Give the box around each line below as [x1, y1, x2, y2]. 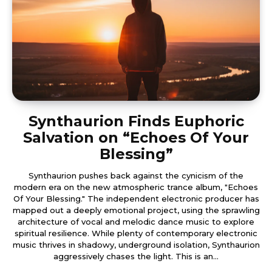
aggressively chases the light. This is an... [53, 251, 219, 261]
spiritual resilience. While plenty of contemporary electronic [15, 228, 257, 238]
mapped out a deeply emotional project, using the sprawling [12, 205, 260, 215]
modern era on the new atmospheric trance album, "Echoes [14, 182, 258, 192]
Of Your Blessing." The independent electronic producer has [13, 193, 259, 203]
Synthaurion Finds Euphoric [28, 112, 244, 130]
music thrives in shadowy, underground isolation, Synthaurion [12, 239, 260, 250]
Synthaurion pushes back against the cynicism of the [29, 170, 243, 180]
